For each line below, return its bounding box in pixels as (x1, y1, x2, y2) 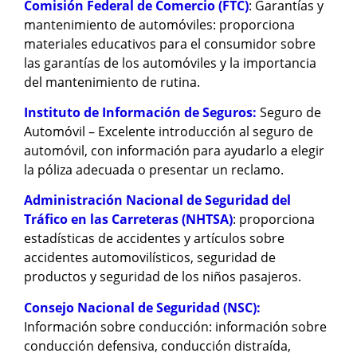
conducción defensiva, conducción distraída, (24, 336, 291, 355)
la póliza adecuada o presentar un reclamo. (24, 160, 284, 178)
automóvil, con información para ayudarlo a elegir (24, 141, 324, 159)
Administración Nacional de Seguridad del (24, 191, 291, 210)
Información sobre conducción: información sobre (24, 317, 327, 335)
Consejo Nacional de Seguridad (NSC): (24, 298, 261, 316)
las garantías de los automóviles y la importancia (24, 53, 316, 72)
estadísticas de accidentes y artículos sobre (24, 229, 284, 248)
